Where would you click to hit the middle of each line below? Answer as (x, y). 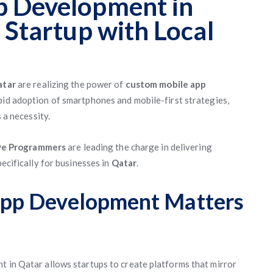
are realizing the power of (70, 84)
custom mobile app (166, 84)
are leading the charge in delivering (139, 147)
